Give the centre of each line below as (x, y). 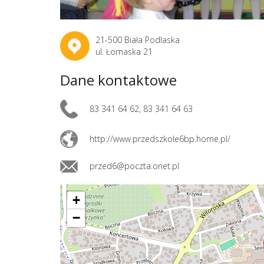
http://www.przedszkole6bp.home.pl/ (160, 139)
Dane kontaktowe (118, 80)
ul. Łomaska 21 (124, 52)
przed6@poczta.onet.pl (134, 166)
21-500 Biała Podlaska (138, 40)
